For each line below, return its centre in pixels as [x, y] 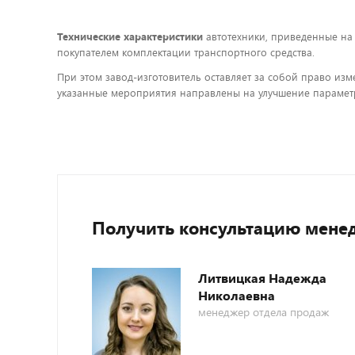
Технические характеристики [130, 36]
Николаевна [237, 295]
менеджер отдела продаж [263, 312]
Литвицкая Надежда [262, 278]
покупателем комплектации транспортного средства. [186, 52]
